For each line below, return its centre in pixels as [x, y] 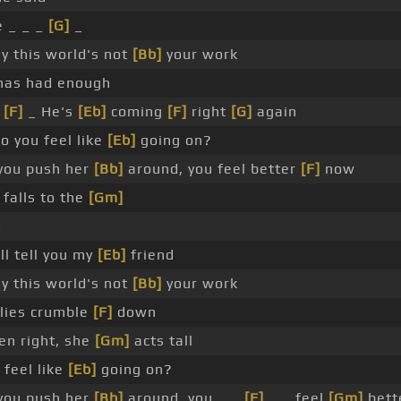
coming [137, 112]
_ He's [50, 112]
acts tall [161, 341]
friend [150, 255]
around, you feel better [212, 169]
